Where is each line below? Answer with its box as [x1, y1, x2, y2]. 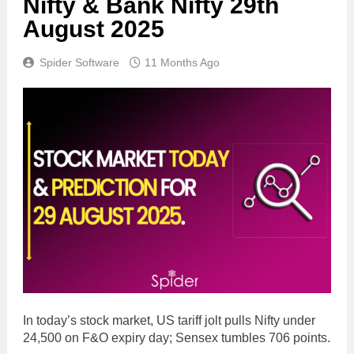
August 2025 [23, 16, 164, 42]
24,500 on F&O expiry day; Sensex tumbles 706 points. [23, 330, 330, 345]
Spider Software [40, 56, 119, 69]
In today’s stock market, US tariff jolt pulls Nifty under [23, 313, 315, 327]
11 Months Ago [145, 56, 220, 69]
